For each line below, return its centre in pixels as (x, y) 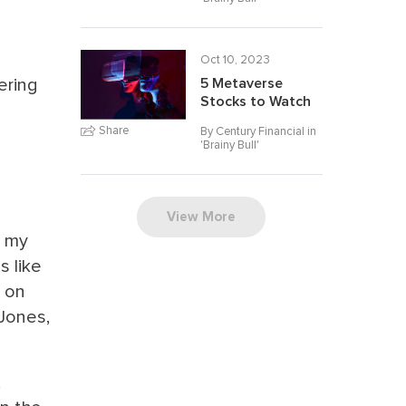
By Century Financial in (258, 131)
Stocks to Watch (255, 101)
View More (202, 217)
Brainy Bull (229, 145)
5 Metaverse (241, 83)
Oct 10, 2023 (235, 60)
